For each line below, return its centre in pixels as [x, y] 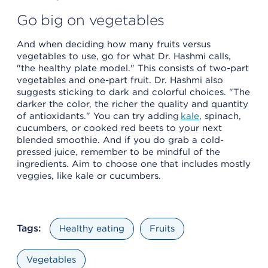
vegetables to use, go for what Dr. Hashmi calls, [124, 56]
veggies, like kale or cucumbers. [89, 176]
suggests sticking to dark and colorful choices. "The [133, 92]
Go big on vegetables [91, 20]
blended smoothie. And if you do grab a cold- [120, 140]
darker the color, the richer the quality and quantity [133, 104]
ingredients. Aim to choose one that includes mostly [134, 164]
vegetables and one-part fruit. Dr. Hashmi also [120, 80]
